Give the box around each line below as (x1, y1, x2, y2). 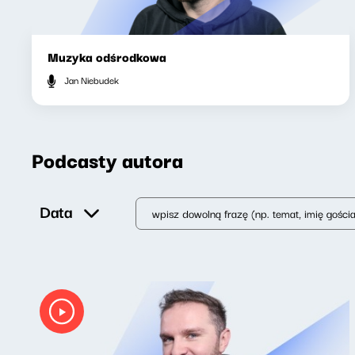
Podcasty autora (32, 143, 183, 175)
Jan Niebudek (62, 72, 119, 88)
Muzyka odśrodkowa (48, 47, 166, 67)
